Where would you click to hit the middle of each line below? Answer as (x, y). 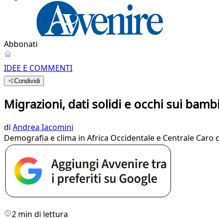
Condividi (27, 81)
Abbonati (21, 44)
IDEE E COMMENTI (38, 68)
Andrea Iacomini (43, 127)
